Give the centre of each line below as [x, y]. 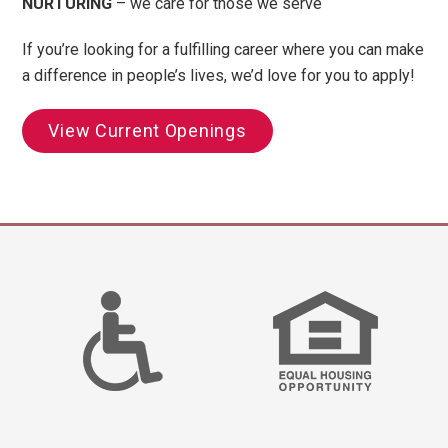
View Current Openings [147, 130]
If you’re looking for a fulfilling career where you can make [223, 49]
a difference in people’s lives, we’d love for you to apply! [219, 75]
